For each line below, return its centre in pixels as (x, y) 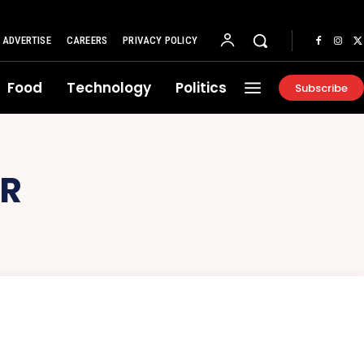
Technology (109, 88)
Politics (201, 88)
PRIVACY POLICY (160, 40)
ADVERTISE (26, 40)
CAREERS (87, 40)
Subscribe (321, 88)
